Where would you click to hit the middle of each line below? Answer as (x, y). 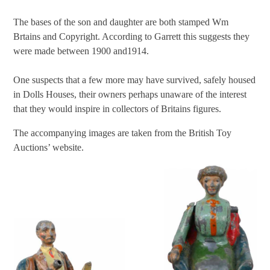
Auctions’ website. (49, 148)
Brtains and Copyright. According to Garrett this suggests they (132, 37)
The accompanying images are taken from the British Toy (123, 133)
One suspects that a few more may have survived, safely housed (135, 80)
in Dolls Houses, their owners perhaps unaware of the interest (130, 95)
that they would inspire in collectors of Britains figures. (118, 109)
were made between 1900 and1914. (81, 51)
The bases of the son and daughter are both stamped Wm (121, 22)
